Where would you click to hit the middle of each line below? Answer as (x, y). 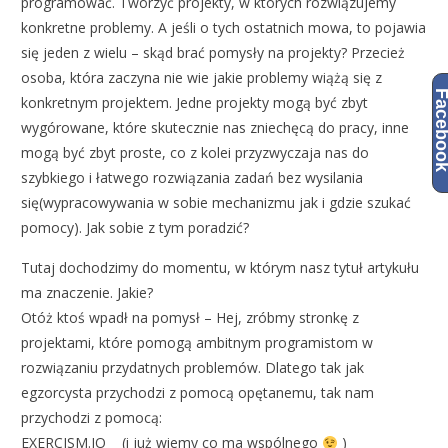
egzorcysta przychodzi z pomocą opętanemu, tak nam (198, 393)
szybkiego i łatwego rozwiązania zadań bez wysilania (192, 178)
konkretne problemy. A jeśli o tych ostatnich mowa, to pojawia (224, 28)
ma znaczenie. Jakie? (87, 293)
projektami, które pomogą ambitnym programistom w (197, 343)
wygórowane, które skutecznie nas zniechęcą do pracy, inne (215, 128)
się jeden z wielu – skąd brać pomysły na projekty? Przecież (213, 53)
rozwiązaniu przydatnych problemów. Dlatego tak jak (193, 368)
